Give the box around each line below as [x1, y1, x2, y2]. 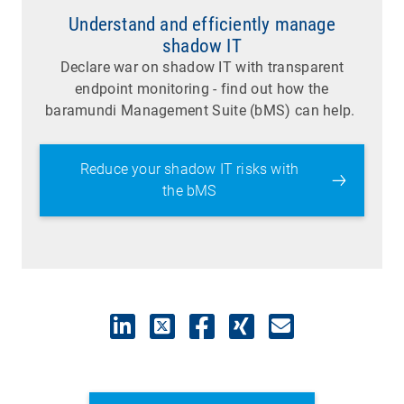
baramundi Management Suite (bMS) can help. [44, 101, 359, 119]
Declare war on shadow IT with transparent [60, 58, 344, 76]
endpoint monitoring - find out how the [75, 79, 329, 97]
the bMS [162, 181, 216, 199]
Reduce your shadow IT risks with [79, 160, 299, 178]
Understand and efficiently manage [69, 13, 335, 35]
